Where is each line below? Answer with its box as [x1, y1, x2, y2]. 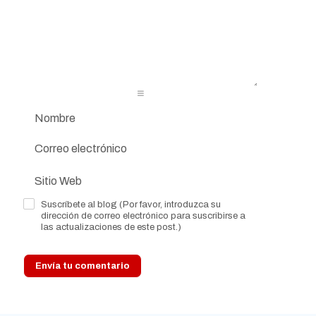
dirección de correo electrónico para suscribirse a [41, 211, 245, 221]
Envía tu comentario [35, 261, 130, 272]
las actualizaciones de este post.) [41, 222, 181, 233]
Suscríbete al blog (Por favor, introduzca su [41, 200, 221, 210]
